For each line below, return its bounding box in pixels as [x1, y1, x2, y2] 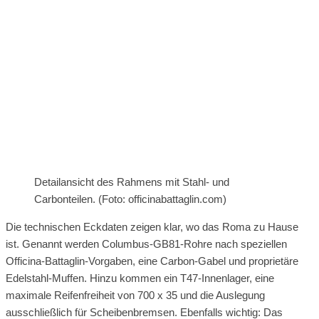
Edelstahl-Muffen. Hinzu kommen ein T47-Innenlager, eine [6, 271, 274, 284]
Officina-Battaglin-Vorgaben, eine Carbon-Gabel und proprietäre [6, 254, 298, 267]
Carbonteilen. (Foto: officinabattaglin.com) [34, 192, 226, 205]
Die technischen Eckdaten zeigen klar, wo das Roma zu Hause [6, 220, 298, 233]
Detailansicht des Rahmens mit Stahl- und [34, 175, 229, 188]
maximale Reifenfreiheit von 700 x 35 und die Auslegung [6, 288, 265, 301]
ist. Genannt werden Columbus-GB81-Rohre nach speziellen [6, 237, 287, 250]
